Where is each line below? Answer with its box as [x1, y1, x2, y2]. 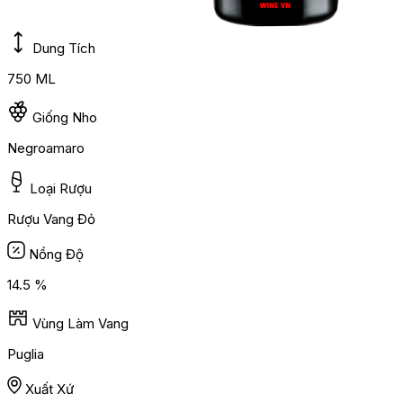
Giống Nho [32, 109, 97, 127]
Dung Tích [32, 40, 95, 58]
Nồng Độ [29, 246, 84, 264]
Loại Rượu [30, 180, 92, 198]
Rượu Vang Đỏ [7, 210, 95, 228]
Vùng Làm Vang [32, 315, 129, 333]
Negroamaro [7, 139, 85, 157]
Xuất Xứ [25, 381, 74, 399]
